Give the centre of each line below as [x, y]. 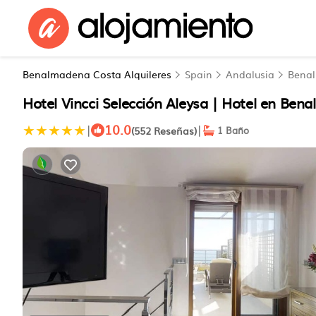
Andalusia [250, 74]
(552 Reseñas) [164, 130]
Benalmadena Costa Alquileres [98, 74]
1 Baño [232, 130]
